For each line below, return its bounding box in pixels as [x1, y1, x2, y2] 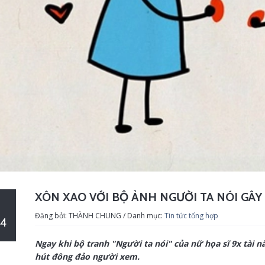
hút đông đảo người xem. [35, 251, 140, 263]
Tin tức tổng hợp [164, 211, 218, 221]
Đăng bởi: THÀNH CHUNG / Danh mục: [35, 211, 164, 221]
